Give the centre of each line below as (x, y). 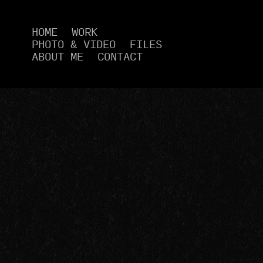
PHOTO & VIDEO (73, 43)
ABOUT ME (57, 55)
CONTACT (120, 55)
